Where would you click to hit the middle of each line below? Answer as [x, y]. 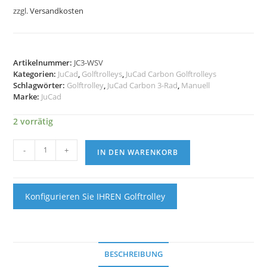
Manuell [196, 85]
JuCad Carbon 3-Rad [143, 85]
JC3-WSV [89, 62]
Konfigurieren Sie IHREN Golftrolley [95, 196]
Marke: [27, 96]
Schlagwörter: [40, 85]
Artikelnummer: [44, 62]
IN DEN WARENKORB [138, 152]
